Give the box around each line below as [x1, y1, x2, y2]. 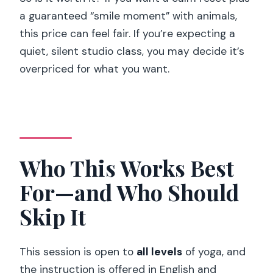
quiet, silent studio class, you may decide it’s [19, 44, 245, 58]
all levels [136, 244, 183, 258]
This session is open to [19, 244, 137, 258]
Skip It [19, 202, 87, 232]
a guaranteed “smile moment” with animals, [19, 9, 238, 23]
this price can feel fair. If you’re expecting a [19, 26, 236, 40]
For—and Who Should [19, 177, 239, 207]
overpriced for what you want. [19, 62, 170, 76]
